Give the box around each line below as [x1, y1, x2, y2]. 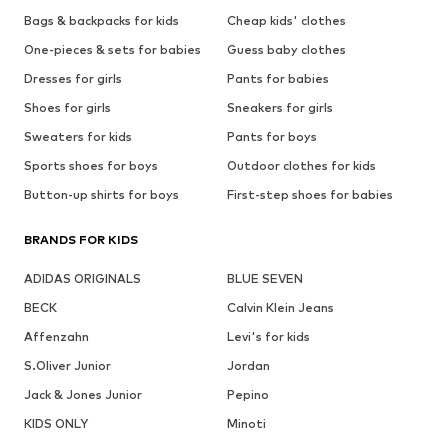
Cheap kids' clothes [226, 13, 346, 29]
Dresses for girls [24, 71, 122, 87]
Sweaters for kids [24, 129, 132, 145]
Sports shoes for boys [24, 158, 158, 174]
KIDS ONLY [24, 416, 88, 432]
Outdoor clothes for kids [226, 158, 376, 174]
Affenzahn [24, 329, 89, 345]
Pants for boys [226, 129, 317, 145]
